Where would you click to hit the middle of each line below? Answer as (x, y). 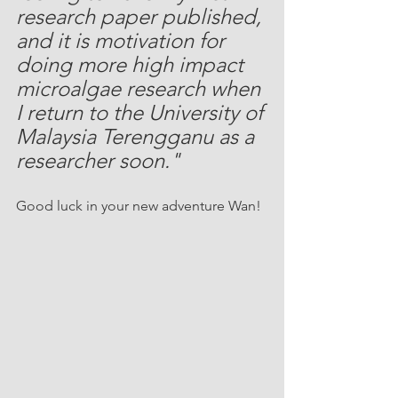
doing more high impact (132, 64)
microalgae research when (141, 88)
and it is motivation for (123, 40)
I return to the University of (142, 112)
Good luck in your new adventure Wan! (139, 206)
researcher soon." (98, 160)
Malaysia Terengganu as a (138, 136)
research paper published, (141, 16)
